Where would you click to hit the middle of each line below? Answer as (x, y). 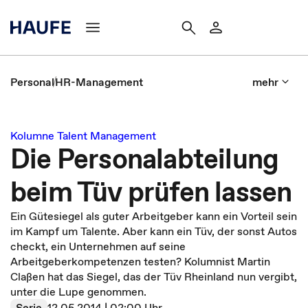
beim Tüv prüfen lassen (151, 192)
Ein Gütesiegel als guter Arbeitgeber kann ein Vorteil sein (154, 216)
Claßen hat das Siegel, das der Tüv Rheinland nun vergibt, (154, 276)
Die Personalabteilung (145, 159)
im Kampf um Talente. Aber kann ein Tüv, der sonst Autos (154, 231)
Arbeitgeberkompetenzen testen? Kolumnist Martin (140, 261)
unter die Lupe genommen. (78, 291)
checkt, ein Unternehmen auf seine (98, 246)
